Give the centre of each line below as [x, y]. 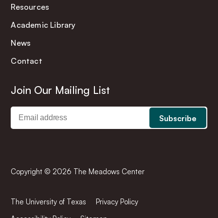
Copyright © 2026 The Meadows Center [78, 172]
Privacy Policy [117, 202]
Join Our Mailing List [61, 90]
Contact [27, 61]
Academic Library [43, 25]
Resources [30, 7]
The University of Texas [49, 202]
